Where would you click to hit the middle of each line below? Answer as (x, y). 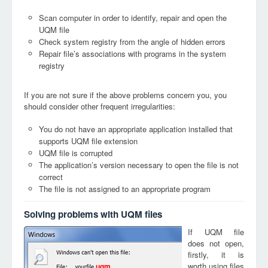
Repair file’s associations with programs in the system (133, 54)
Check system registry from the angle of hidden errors (132, 42)
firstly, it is (216, 255)
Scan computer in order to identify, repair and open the (133, 18)
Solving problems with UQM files (93, 214)
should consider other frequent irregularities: (100, 106)
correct (51, 177)
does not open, (216, 243)
